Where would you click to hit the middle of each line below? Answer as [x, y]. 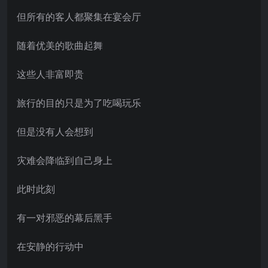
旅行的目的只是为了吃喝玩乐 [79, 103]
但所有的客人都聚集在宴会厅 [79, 16]
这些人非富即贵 [50, 74]
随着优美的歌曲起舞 [60, 45]
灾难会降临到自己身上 [65, 160]
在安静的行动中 [50, 246]
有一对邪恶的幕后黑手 [65, 217]
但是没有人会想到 [55, 131]
